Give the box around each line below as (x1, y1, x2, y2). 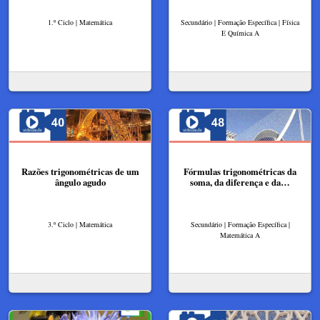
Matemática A (220, 230, 260, 241)
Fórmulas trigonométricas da (184, 165, 296, 179)
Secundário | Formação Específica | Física (181, 17, 299, 28)
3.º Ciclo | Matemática (48, 219, 112, 230)
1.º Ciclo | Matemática (48, 17, 112, 28)
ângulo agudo (54, 176, 106, 189)
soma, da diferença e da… (190, 176, 290, 189)
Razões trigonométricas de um (21, 165, 139, 179)
